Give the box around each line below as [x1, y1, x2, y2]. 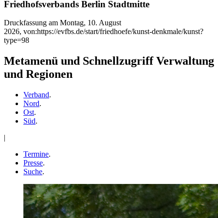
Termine [23, 150, 49, 159]
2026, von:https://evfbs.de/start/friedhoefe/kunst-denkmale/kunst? [4, 27, 203, 36]
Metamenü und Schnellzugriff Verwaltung [4, 54, 214, 68]
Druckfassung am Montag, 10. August [4, 18, 121, 27]
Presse [23, 159, 43, 167]
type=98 [4, 36, 29, 45]
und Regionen [4, 68, 73, 81]
